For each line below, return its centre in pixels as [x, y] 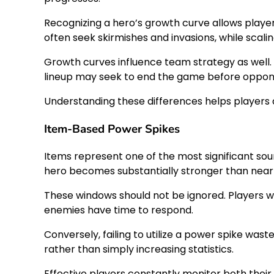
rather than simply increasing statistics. [139, 249]
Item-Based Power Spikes [112, 129]
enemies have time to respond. [119, 210]
